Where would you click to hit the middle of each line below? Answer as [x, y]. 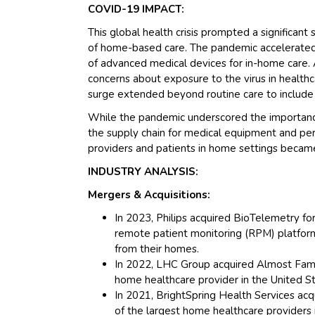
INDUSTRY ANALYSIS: [143, 171]
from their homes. [157, 249]
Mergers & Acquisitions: [149, 194]
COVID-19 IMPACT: [136, 9]
